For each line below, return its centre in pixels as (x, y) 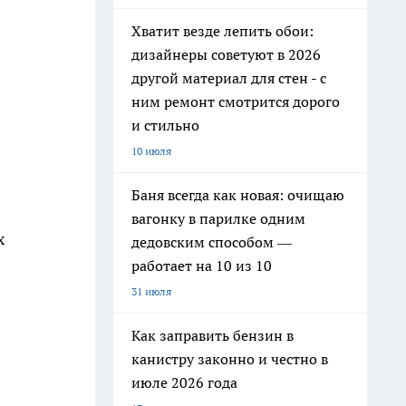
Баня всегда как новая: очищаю (238, 195)
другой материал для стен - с (229, 78)
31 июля (151, 291)
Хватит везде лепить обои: (222, 31)
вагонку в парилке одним (218, 218)
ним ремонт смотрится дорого (236, 101)
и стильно (165, 125)
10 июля (151, 151)
